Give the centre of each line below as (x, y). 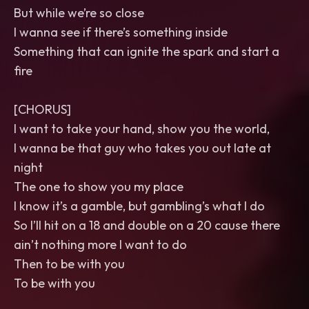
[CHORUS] (42, 109)
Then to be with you (69, 264)
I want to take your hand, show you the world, (142, 129)
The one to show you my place (99, 187)
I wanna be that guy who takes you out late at (142, 148)
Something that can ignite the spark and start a (147, 51)
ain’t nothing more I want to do (100, 245)
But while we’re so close (79, 13)
